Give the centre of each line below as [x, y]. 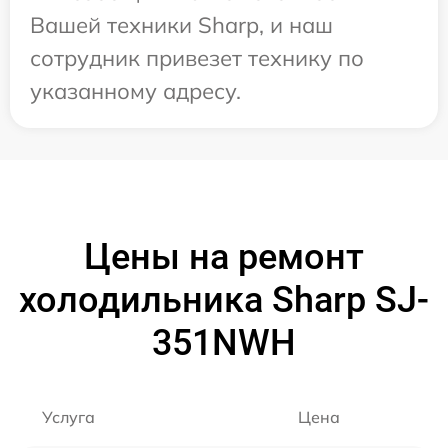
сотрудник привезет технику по [197, 57]
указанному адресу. [135, 90]
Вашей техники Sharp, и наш [181, 24]
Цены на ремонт [224, 256]
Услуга [68, 416]
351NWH [224, 342]
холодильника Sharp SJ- [224, 299]
